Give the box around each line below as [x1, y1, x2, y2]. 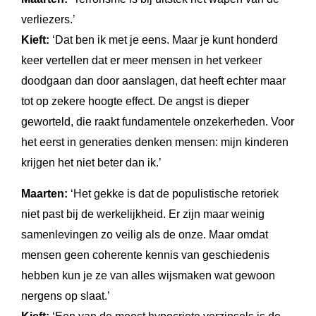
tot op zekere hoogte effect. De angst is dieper [21, 95, 249, 107]
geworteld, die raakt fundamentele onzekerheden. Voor [21, 115, 294, 128]
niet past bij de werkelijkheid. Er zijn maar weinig [21, 207, 265, 220]
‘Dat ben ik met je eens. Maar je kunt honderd [49, 33, 278, 46]
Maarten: [21, 187, 68, 200]
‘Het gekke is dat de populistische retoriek [68, 187, 279, 200]
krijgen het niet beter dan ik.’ [21, 156, 162, 169]
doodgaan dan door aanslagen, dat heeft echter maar [21, 74, 286, 87]
